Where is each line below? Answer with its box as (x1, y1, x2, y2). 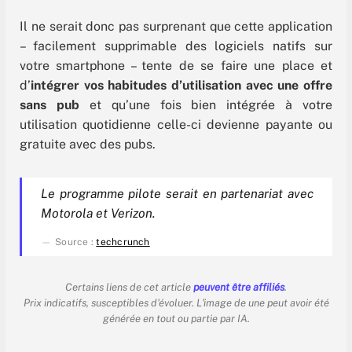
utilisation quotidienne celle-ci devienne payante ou (20, 117, 332, 133)
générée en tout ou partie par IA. (102, 312, 250, 324)
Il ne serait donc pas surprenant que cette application (20, 19, 332, 35)
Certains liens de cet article (65, 280, 193, 293)
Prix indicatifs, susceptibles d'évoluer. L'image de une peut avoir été (23, 296, 329, 309)
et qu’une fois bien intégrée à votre (79, 97, 332, 113)
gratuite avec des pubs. (20, 137, 156, 152)
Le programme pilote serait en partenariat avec (40, 185, 314, 201)
